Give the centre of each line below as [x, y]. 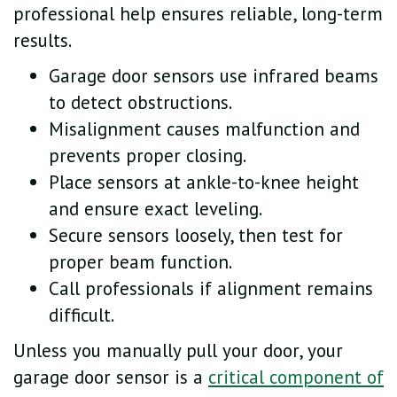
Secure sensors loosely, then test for [196, 235]
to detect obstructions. [140, 102]
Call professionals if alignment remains [211, 288]
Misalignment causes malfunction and [204, 128]
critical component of [296, 377]
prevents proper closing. [148, 155]
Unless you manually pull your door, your [178, 350]
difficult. [82, 315]
